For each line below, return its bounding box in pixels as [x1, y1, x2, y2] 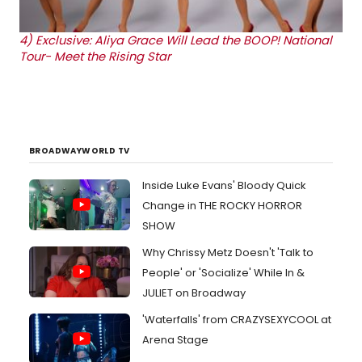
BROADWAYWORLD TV [29, 145, 130, 158]
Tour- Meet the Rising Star [19, 48, 170, 65]
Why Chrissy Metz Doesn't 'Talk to [142, 245, 314, 261]
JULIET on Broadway [142, 285, 246, 301]
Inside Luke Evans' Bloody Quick [142, 178, 306, 194]
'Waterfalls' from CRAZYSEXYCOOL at [142, 312, 331, 328]
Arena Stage [142, 332, 208, 348]
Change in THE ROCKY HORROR [142, 198, 302, 214]
